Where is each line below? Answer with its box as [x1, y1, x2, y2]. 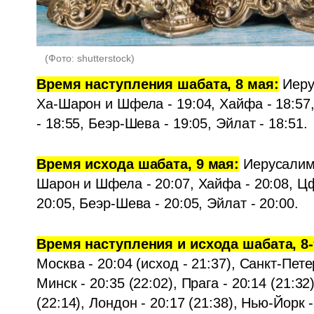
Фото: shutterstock [48, 53, 132, 64]
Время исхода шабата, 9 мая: [36, 156, 240, 172]
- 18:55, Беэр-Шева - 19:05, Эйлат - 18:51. [36, 116, 308, 131]
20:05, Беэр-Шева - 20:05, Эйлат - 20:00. [36, 196, 299, 211]
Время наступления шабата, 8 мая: [36, 76, 279, 92]
